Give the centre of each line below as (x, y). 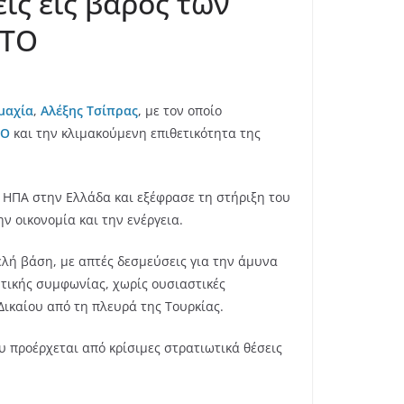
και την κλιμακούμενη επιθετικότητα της (135, 133)
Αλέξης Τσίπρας (89, 111)
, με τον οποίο (180, 111)
